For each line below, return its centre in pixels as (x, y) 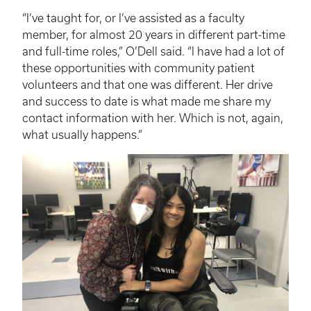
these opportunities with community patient (138, 68)
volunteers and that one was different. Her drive (148, 85)
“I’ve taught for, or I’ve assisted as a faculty (133, 18)
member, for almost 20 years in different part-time (154, 35)
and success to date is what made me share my (146, 102)
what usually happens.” (82, 135)
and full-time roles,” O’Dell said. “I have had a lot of (153, 52)
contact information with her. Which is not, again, (153, 118)
